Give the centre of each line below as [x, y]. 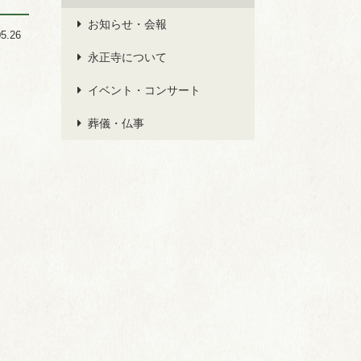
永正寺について [127, 57]
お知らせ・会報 [127, 24]
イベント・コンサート [144, 90]
